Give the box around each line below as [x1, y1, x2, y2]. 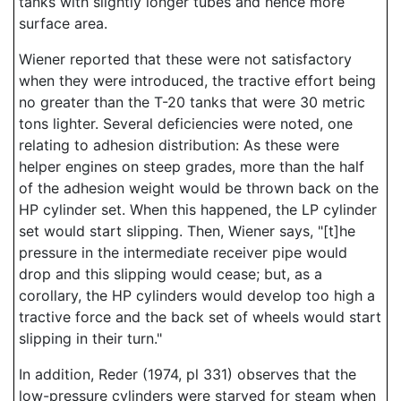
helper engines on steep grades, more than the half [19, 158, 364, 175]
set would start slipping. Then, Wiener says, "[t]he [19, 222, 355, 240]
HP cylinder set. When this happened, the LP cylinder [19, 200, 377, 218]
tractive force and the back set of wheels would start [19, 308, 381, 326]
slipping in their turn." [19, 329, 162, 347]
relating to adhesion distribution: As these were [19, 136, 339, 154]
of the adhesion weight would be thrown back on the [19, 179, 379, 197]
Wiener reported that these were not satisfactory [19, 50, 352, 68]
